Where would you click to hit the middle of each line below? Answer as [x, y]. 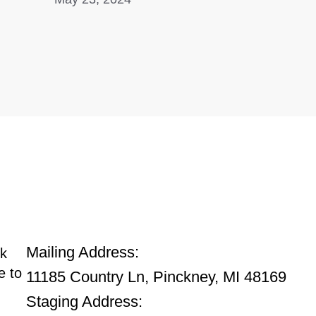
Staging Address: [85, 302]
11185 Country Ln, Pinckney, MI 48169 [157, 277]
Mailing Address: [83, 253]
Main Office [59, 231]
